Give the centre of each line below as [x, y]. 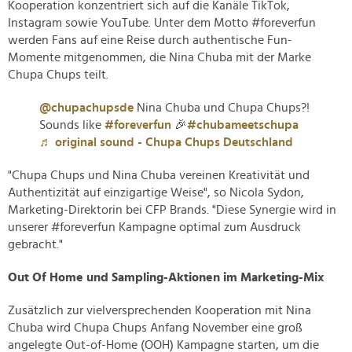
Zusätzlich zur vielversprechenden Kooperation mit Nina [159, 311]
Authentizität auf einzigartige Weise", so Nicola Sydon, [156, 193]
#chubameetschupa [243, 125]
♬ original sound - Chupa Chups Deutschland [166, 143]
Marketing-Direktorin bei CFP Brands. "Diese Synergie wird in [172, 210]
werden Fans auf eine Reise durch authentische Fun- [150, 40]
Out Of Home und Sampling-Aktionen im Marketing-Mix [166, 278]
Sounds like [72, 125]
